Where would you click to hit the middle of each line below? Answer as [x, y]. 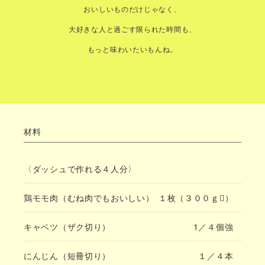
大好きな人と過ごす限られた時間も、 [132, 29]
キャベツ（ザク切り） [67, 227]
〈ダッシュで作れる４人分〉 [80, 169]
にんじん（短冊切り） [67, 256]
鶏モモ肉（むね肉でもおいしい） [89, 198]
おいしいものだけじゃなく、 [132, 9]
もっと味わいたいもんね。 [132, 49]
